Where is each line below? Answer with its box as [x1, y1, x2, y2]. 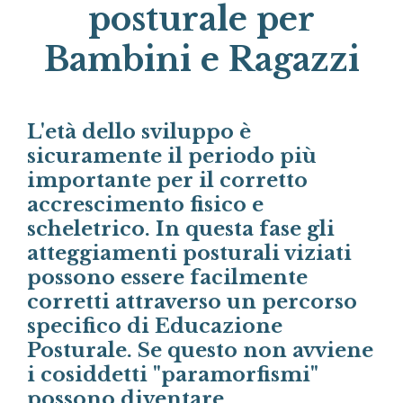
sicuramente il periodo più [27, 143, 317, 168]
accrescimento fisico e [27, 192, 264, 217]
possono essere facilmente [27, 264, 308, 290]
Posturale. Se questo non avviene [27, 337, 373, 363]
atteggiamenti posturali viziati [27, 240, 352, 265]
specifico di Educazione [27, 313, 282, 338]
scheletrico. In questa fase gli [27, 216, 335, 241]
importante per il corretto [27, 167, 308, 193]
